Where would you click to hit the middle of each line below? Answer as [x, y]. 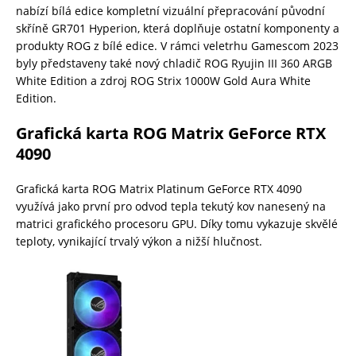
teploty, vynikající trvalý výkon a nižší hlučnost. [139, 241]
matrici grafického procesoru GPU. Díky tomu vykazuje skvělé [177, 223]
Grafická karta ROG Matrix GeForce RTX [171, 133]
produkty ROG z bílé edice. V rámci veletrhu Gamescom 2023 [177, 45]
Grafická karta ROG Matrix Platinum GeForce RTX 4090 [159, 188]
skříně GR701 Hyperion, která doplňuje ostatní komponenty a [178, 28]
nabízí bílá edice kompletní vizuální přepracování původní [170, 10]
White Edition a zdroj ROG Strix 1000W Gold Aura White [163, 80]
